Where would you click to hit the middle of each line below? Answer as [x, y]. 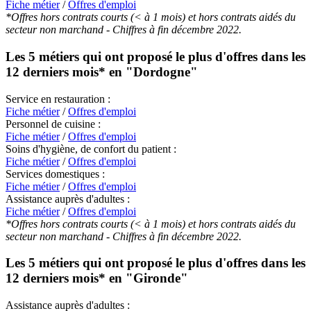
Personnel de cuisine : [53, 124]
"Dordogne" [162, 72]
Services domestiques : [55, 174]
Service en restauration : [58, 99]
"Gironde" [157, 278]
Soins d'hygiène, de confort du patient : [91, 149]
